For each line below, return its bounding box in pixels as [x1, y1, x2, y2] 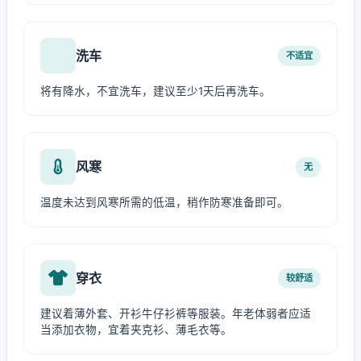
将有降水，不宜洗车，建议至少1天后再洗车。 [40, 85, 271, 98]
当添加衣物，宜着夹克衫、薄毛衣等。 [40, 323, 232, 336]
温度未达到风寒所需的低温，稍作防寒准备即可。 [40, 196, 288, 209]
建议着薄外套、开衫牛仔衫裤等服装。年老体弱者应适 [40, 307, 311, 320]
